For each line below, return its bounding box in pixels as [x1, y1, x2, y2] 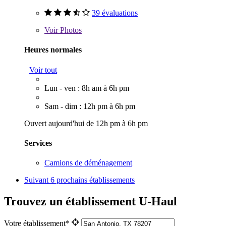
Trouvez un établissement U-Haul [4, 195, 177, 208]
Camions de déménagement [44, 158, 132, 167]
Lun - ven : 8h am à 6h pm [44, 83, 129, 92]
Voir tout [29, 65, 57, 74]
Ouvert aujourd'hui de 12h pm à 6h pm [24, 119, 148, 128]
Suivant [24, 176, 50, 185]
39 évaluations [92, 9, 138, 18]
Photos [58, 26, 82, 35]
